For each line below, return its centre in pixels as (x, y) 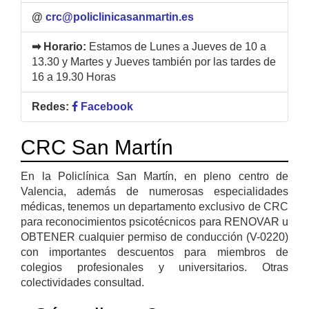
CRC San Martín (97, 147)
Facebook (106, 106)
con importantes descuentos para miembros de (154, 252)
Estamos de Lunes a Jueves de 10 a (178, 46)
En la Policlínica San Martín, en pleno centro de (154, 176)
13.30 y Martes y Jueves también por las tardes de (154, 61)
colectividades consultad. (82, 282)
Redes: (50, 106)
